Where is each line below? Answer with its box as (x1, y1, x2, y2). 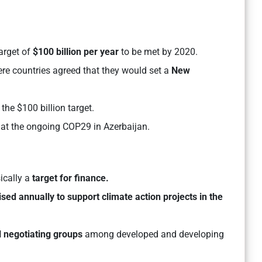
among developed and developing (82, 229, 224, 240)
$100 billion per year (33, 46, 119, 58)
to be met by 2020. (119, 46, 198, 58)
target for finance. (30, 173, 109, 184)
